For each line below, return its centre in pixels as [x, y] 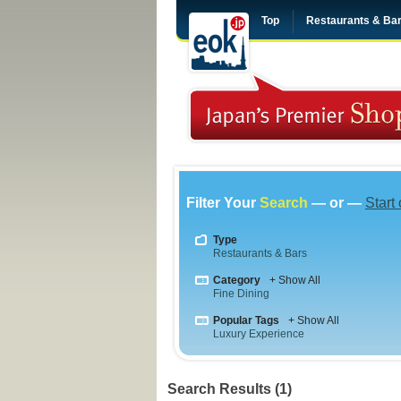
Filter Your [223, 203]
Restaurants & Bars [260, 253]
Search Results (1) [230, 389]
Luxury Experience [259, 334]
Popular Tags [246, 320]
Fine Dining [241, 294]
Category [237, 280]
